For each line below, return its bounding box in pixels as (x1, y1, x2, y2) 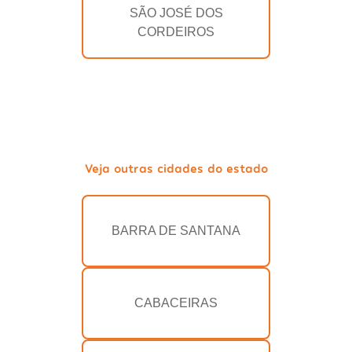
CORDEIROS (137, 25, 214, 39)
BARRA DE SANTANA (112, 224, 240, 238)
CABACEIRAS (134, 296, 218, 310)
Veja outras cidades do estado (84, 160, 268, 176)
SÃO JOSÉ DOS (129, 6, 223, 20)
